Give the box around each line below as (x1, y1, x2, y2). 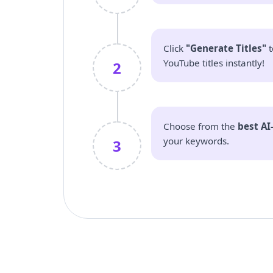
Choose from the (163, 120, 238, 132)
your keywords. (163, 135, 229, 147)
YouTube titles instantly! (163, 57, 264, 69)
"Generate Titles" (186, 42, 266, 54)
